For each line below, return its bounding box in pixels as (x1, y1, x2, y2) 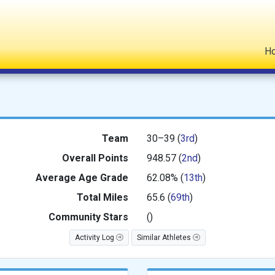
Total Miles (77, 192, 128, 203)
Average (36, 172, 76, 184)
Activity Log (75, 233, 116, 242)
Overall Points (62, 152, 128, 164)
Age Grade (79, 172, 128, 184)
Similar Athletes (137, 233, 193, 242)
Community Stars (48, 211, 128, 223)
